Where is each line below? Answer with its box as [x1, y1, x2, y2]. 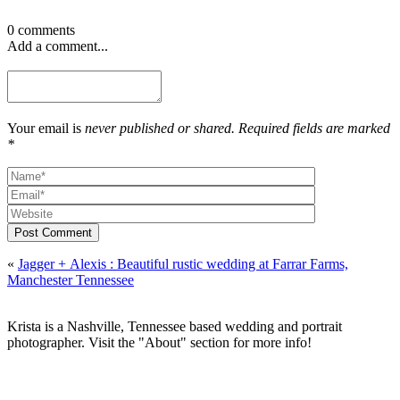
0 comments [7, 21, 75, 37]
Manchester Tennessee [7, 271, 134, 287]
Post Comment [14, 225, 92, 239]
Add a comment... [7, 37, 108, 54]
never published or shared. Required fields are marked [85, 120, 390, 136]
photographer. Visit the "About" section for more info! [7, 334, 312, 350]
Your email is [7, 120, 85, 136]
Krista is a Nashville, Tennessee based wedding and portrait [7, 318, 342, 334]
